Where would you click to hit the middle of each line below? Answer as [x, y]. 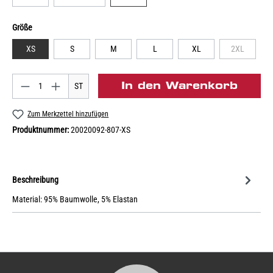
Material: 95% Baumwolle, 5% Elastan [75, 200]
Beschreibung [35, 179]
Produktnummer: [41, 130]
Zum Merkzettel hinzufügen [68, 114]
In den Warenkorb [179, 85]
